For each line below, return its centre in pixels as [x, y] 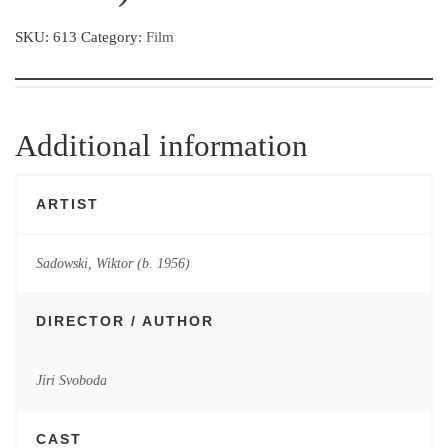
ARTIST [67, 204]
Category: [113, 37]
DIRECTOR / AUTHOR [124, 321]
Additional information [161, 146]
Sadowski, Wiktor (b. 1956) [112, 262]
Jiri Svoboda [71, 379]
